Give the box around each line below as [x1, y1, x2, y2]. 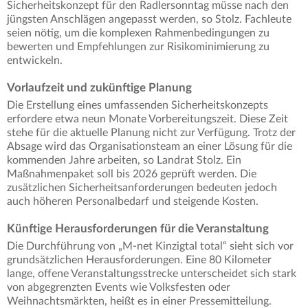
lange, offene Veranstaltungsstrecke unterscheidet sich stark [7, 268, 296, 280]
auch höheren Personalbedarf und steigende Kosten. [7, 196, 258, 208]
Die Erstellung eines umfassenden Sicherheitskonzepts [7, 100, 268, 111]
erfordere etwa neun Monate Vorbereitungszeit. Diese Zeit [7, 113, 288, 125]
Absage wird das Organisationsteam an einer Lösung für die [7, 141, 292, 153]
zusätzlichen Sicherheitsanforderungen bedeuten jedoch [7, 182, 277, 194]
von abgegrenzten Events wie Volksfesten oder [7, 282, 230, 294]
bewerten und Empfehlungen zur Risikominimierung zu [7, 41, 269, 53]
